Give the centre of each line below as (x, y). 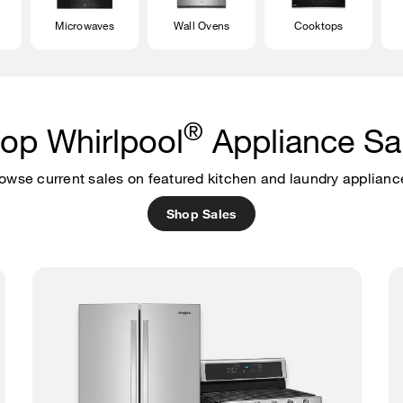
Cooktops (318, 25)
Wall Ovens (201, 25)
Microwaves (85, 25)
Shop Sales (201, 213)
